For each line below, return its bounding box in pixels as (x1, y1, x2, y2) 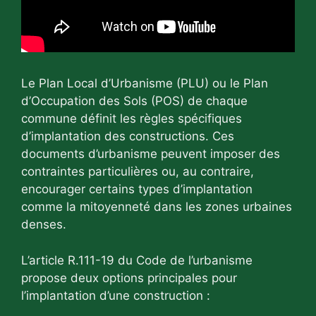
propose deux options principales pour (21, 270, 237, 285)
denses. (21, 217, 66, 232)
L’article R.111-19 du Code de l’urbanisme (21, 253, 253, 267)
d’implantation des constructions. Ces (21, 129, 234, 144)
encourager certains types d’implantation (21, 182, 253, 197)
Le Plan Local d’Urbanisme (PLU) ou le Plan (21, 76, 268, 91)
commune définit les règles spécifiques (21, 111, 242, 126)
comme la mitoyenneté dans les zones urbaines (21, 200, 292, 214)
